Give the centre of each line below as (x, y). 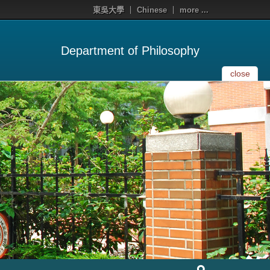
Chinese (152, 10)
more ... (194, 10)
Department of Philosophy (130, 51)
